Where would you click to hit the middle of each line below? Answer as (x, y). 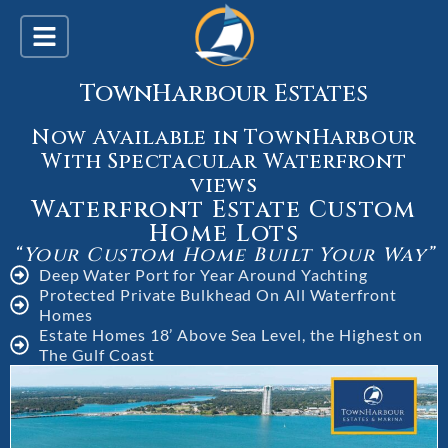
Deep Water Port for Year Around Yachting (203, 274)
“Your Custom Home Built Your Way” (224, 255)
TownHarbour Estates (224, 94)
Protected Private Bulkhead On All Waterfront (217, 294)
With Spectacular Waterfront (224, 162)
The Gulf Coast (96, 354)
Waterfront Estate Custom (224, 210)
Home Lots (224, 234)
